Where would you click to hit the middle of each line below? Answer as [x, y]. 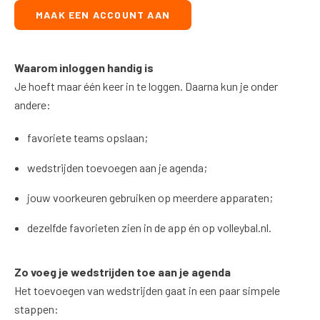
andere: [32, 105]
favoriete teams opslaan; [87, 137]
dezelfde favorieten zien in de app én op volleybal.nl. [149, 227]
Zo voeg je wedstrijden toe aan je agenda [122, 272]
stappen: [36, 309]
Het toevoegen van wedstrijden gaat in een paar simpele [147, 290]
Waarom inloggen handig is [84, 67]
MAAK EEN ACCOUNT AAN [103, 15]
